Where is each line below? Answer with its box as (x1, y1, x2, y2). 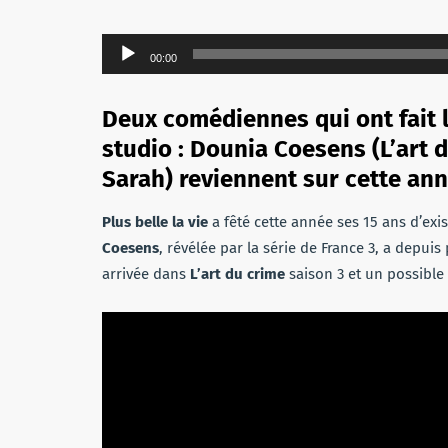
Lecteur (101, 37, 151, 55)
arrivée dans (102, 265, 190, 283)
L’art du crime (190, 265, 285, 283)
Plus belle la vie (102, 213, 208, 231)
